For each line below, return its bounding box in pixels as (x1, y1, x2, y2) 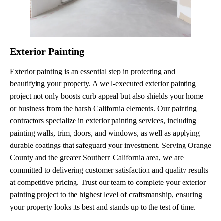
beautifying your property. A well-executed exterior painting (10, 79, 196, 88)
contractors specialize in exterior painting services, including (10, 116, 196, 125)
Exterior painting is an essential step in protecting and (10, 67, 175, 75)
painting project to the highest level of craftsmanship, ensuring (10, 190, 202, 199)
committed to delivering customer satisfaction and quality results (10, 165, 208, 174)
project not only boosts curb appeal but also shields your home (10, 91, 203, 100)
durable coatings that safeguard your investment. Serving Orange (10, 141, 211, 149)
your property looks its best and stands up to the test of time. (10, 202, 196, 211)
